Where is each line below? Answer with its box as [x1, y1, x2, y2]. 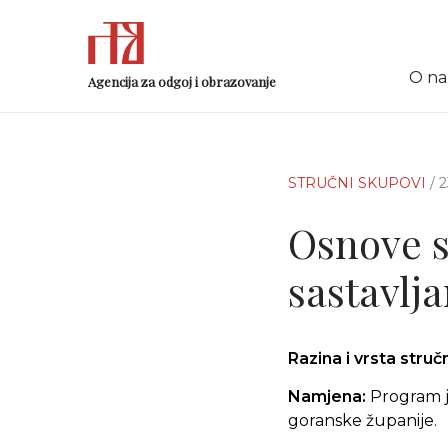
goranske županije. [288, 411, 437, 430]
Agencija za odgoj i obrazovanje [88, 72, 276, 90]
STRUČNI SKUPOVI [288, 174, 430, 192]
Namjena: [288, 387, 366, 406]
